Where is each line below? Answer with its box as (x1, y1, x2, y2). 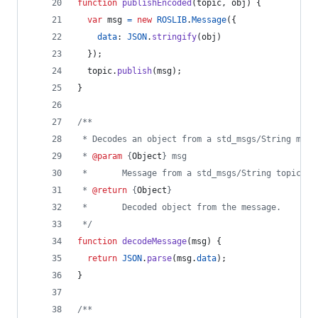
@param (92, 151, 122, 161)
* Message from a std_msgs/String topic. (77, 168, 306, 178)
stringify (152, 32, 197, 42)
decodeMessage (122, 236, 187, 246)
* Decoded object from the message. (77, 202, 281, 212)
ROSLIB (157, 15, 187, 25)
